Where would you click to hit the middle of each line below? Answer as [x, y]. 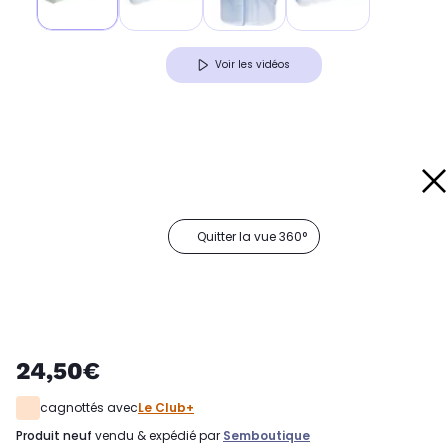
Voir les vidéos [252, 65]
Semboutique [266, 436]
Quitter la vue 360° [252, 237]
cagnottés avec [89, 408]
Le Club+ [166, 408]
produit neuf [57, 436]
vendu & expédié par [157, 436]
